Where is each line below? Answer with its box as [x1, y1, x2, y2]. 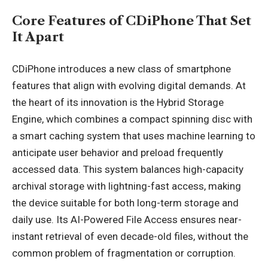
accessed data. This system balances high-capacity [12, 163, 243, 175]
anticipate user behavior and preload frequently [12, 146, 223, 159]
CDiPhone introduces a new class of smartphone [12, 62, 231, 75]
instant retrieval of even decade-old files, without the [12, 230, 248, 242]
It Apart [12, 29, 64, 44]
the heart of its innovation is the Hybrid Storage [12, 96, 224, 108]
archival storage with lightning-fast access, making [12, 179, 241, 192]
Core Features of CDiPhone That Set [12, 13, 251, 28]
